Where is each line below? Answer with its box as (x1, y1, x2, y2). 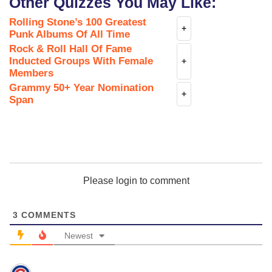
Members (9, 67, 53, 80)
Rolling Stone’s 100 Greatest (9, 16, 146, 29)
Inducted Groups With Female (9, 55, 153, 67)
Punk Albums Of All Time (9, 29, 130, 41)
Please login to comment (83, 175, 189, 186)
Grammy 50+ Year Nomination (9, 82, 154, 94)
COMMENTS (18, 210, 76, 220)
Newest (64, 231, 93, 241)
